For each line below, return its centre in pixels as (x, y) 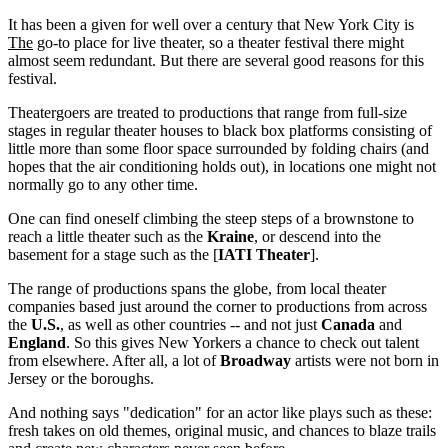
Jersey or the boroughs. (81, 378)
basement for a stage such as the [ (113, 254)
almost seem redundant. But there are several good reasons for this (216, 60)
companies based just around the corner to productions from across (217, 306)
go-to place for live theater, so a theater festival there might (218, 42)
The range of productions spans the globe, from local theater (197, 288)
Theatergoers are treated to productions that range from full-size (207, 112)
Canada (348, 324)
